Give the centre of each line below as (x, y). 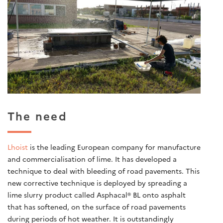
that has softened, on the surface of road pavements (97, 207)
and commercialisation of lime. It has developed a (92, 159)
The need (37, 116)
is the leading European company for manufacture (114, 147)
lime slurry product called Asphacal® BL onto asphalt (97, 195)
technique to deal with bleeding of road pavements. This (104, 171)
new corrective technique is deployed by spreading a (97, 183)
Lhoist (18, 147)
